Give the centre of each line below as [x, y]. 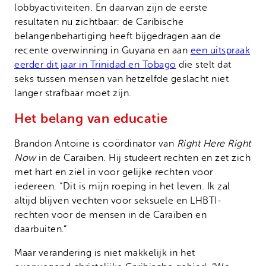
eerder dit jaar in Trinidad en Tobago [95, 65]
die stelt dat [204, 65]
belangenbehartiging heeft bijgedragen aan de [118, 37]
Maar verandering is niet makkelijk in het [105, 253]
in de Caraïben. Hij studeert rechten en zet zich [143, 158]
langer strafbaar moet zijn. [73, 94]
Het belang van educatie [91, 118]
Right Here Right [214, 143]
